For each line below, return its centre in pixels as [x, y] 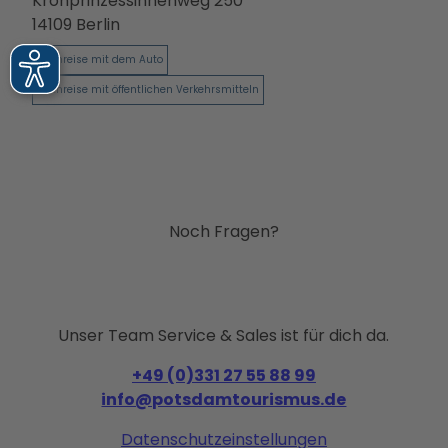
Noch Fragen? [223, 232]
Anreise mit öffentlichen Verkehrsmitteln [154, 90]
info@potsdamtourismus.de [224, 400]
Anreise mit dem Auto [106, 60]
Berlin [98, 25]
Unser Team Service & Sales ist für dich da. [224, 336]
